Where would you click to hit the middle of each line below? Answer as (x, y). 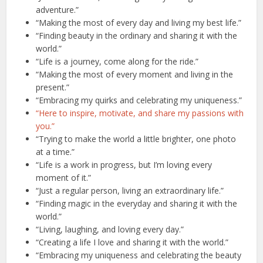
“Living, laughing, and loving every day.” (110, 230)
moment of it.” (64, 178)
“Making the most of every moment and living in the (135, 75)
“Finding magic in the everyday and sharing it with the (137, 204)
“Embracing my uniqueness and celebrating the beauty (139, 255)
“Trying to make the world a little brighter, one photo (136, 139)
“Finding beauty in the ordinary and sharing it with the (137, 36)
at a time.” (55, 152)
